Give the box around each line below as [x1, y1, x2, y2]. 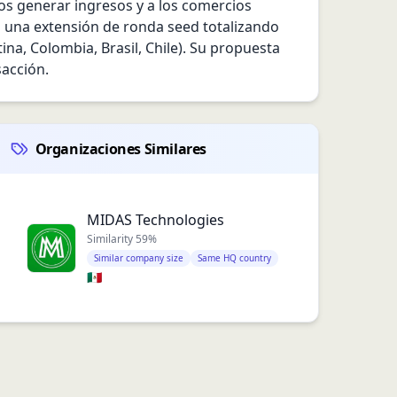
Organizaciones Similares [35, 139, 207, 159]
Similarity [86, 231, 136, 246]
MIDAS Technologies [86, 210, 224, 230]
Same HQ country [197, 252, 271, 264]
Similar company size [93, 252, 183, 264]
